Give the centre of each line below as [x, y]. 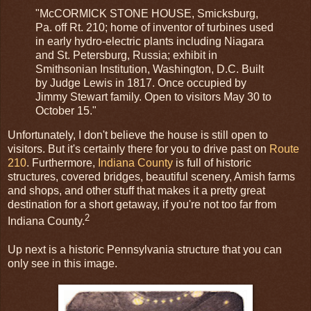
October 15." [66, 110]
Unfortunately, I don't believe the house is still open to [138, 135]
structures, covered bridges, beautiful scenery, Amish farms [151, 177]
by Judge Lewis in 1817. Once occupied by [141, 83]
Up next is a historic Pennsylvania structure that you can [145, 249]
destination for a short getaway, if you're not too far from [142, 205]
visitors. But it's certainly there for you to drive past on [138, 149]
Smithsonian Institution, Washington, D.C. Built [150, 69]
